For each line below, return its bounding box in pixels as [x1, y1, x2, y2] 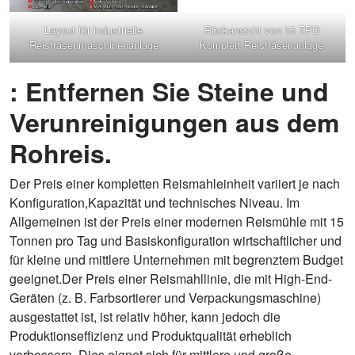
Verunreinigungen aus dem [10, 103, 339, 140]
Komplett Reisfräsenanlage [200, 36, 323, 52]
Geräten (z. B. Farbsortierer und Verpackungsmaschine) [10, 288, 321, 307]
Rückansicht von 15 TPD [204, 21, 319, 37]
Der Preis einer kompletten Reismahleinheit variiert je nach [10, 174, 340, 193]
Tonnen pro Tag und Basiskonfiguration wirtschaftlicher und [10, 231, 342, 250]
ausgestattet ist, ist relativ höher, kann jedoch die [10, 307, 281, 326]
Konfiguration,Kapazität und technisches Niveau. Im [10, 193, 300, 212]
